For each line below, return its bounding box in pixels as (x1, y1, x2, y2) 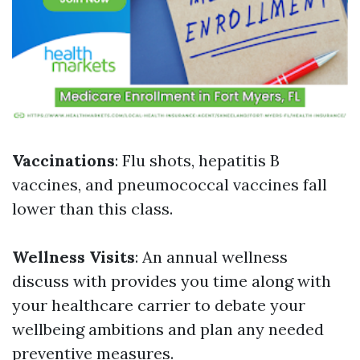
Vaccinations (12, 150, 115, 170)
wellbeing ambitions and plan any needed (12, 319, 324, 339)
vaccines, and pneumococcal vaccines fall (12, 174, 327, 194)
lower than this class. (12, 198, 173, 219)
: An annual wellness (135, 247, 288, 267)
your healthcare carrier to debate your (12, 295, 305, 315)
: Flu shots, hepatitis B (115, 150, 280, 170)
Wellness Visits (12, 247, 135, 267)
